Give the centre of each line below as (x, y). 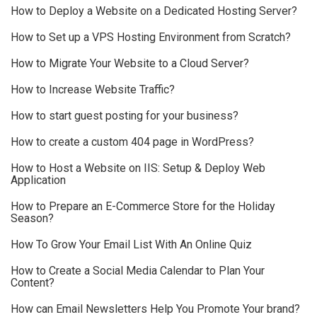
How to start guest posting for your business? (125, 116)
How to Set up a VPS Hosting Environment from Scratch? (151, 38)
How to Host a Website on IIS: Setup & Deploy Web (138, 168)
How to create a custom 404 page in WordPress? (132, 142)
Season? (32, 219)
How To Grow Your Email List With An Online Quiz (131, 245)
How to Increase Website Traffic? (93, 90)
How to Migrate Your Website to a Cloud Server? (130, 64)
